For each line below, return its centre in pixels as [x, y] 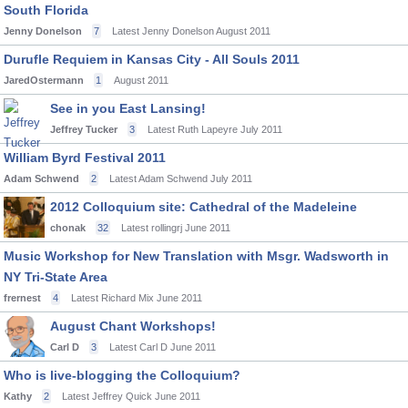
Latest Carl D [138, 347]
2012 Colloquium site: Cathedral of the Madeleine [204, 207]
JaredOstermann [44, 80]
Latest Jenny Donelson [163, 31]
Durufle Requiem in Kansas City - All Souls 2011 [152, 59]
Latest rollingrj [152, 228]
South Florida [46, 10]
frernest [22, 298]
